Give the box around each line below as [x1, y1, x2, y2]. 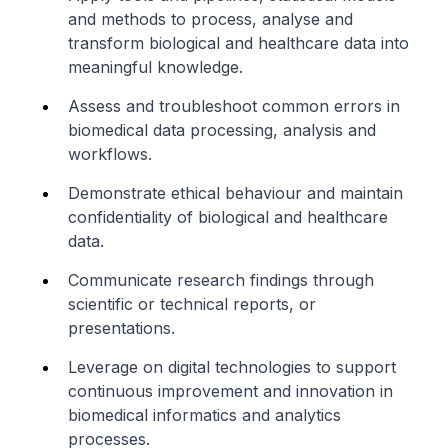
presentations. [68, 318, 175, 339]
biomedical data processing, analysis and [68, 120, 376, 141]
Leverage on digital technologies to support [68, 357, 396, 378]
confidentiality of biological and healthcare [68, 207, 388, 228]
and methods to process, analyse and [68, 9, 353, 30]
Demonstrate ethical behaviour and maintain [68, 183, 403, 204]
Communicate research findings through [68, 270, 374, 291]
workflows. [68, 144, 152, 165]
